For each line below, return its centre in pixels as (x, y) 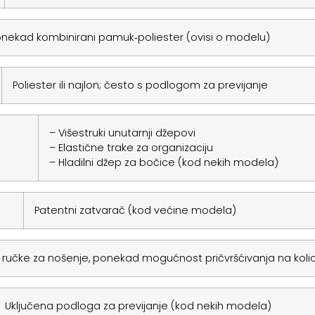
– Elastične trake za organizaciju (131, 147)
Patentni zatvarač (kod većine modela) (135, 210)
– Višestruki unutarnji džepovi (122, 133)
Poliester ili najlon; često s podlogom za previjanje (140, 85)
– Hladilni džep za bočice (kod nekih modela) (163, 162)
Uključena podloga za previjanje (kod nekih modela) (138, 306)
